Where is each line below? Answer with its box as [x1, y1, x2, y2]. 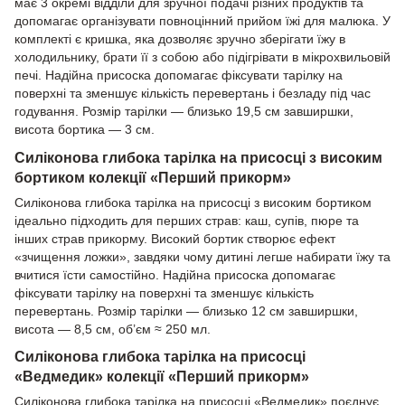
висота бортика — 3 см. [14, 121, 155, 137]
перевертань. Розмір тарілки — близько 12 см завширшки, [14, 303, 358, 318]
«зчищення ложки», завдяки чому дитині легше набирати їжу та [14, 249, 391, 264]
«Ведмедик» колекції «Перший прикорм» [14, 368, 309, 385]
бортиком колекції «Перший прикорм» [14, 168, 291, 185]
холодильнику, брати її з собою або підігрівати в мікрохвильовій [14, 49, 391, 64]
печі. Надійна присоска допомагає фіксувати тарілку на [14, 67, 343, 82]
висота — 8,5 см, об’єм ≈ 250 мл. [14, 321, 211, 336]
